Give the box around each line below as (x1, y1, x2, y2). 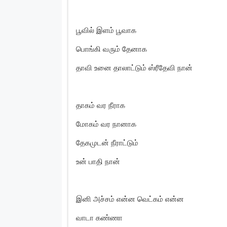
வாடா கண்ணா (76, 212, 123, 222)
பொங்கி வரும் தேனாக (76, 44, 147, 54)
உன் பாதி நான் (76, 156, 120, 166)
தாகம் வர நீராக (76, 100, 125, 110)
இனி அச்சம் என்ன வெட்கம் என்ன (76, 194, 184, 204)
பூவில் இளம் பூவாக (76, 25, 136, 35)
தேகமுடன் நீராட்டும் (76, 137, 138, 147)
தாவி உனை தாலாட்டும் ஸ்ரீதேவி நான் (76, 62, 193, 72)
